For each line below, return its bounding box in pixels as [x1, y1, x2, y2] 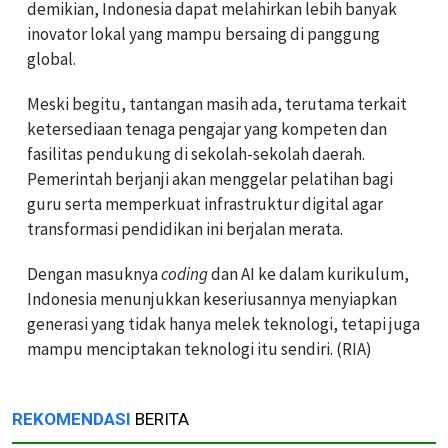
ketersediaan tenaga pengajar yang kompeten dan [27, 117, 387, 140]
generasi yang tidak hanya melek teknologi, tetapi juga [27, 312, 420, 335]
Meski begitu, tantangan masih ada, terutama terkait [27, 92, 407, 115]
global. [27, 47, 76, 70]
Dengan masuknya [27, 262, 161, 285]
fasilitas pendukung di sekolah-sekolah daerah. [27, 142, 365, 165]
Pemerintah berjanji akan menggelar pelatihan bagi [27, 167, 393, 190]
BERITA [131, 408, 189, 429]
